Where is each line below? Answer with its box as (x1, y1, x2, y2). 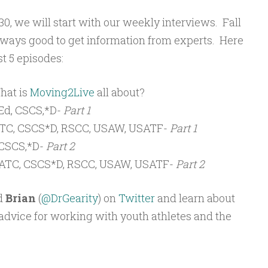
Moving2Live (29, 85, 95, 99)
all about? (94, 85, 145, 99)
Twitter (118, 191, 155, 205)
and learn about (154, 191, 235, 205)
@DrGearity (41, 191, 98, 205)
